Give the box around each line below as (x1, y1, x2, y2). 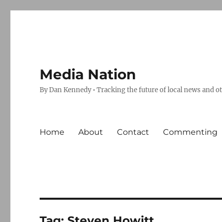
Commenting (163, 127, 218, 137)
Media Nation (40, 66, 136, 83)
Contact (117, 127, 150, 137)
